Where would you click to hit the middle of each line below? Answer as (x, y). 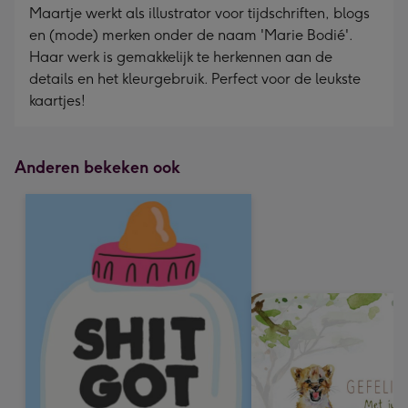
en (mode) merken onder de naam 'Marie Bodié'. (191, 35)
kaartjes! (57, 101)
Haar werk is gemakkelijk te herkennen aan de (181, 57)
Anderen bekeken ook (97, 168)
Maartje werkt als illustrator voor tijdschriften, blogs (199, 13)
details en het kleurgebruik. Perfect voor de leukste (195, 79)
